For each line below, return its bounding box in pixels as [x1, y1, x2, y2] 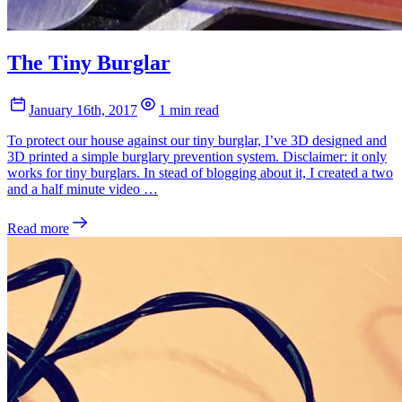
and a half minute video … [7, 181, 158, 197]
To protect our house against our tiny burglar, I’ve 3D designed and [7, 133, 387, 149]
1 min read [159, 102, 219, 118]
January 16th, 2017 [29, 102, 137, 118]
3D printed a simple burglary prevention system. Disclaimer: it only [7, 149, 387, 165]
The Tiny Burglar [7, 51, 170, 75]
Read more [7, 221, 69, 237]
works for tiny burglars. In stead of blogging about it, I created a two [7, 165, 393, 181]
